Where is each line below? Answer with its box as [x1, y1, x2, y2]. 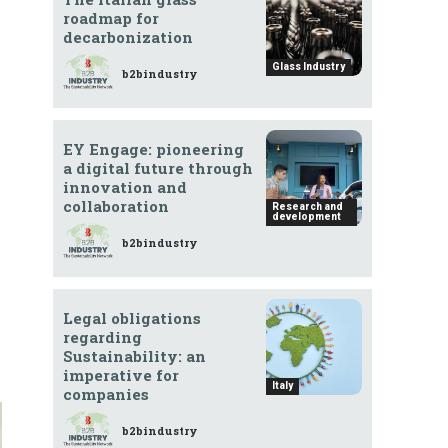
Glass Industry [272, 61, 346, 73]
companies [62, 384, 149, 405]
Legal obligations [62, 308, 201, 329]
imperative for [62, 365, 179, 386]
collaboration [62, 196, 169, 217]
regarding [62, 327, 142, 348]
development [272, 211, 342, 223]
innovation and [62, 177, 187, 198]
